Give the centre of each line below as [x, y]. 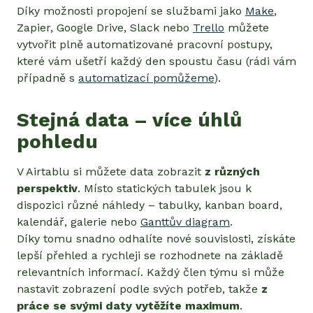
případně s [48, 78]
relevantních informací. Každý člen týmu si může [151, 272]
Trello [209, 27]
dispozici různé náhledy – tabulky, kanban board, [150, 205]
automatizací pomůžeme [146, 78]
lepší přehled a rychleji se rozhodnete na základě [150, 255]
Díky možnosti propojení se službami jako [131, 10]
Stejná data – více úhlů [129, 119]
